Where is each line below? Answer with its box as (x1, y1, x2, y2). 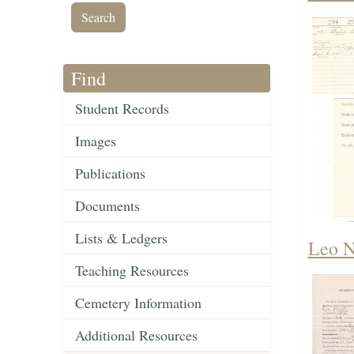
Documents (75, 196, 140, 216)
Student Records (75, 99, 169, 119)
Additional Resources (75, 326, 198, 345)
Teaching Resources (75, 261, 189, 281)
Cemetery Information (75, 293, 201, 313)
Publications (75, 164, 145, 183)
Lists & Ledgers (75, 228, 168, 248)
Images (75, 131, 116, 151)
